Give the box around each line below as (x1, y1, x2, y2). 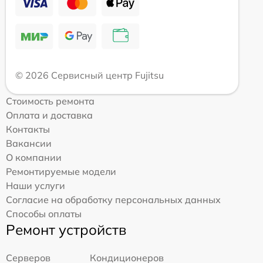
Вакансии (6, 137, 52, 149)
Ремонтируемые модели (6, 165, 116, 177)
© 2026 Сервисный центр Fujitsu (15, 69, 164, 81)
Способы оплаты (6, 207, 82, 220)
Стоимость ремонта (6, 95, 95, 107)
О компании (6, 151, 62, 163)
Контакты (6, 123, 50, 135)
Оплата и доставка (6, 109, 93, 121)
